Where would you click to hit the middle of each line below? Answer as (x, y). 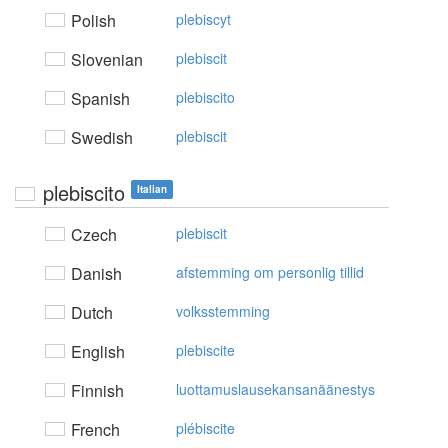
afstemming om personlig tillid (270, 272)
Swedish (100, 137)
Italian (152, 189)
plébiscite (205, 428)
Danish (94, 273)
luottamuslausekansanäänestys (275, 389)
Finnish (95, 390)
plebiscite (205, 350)
